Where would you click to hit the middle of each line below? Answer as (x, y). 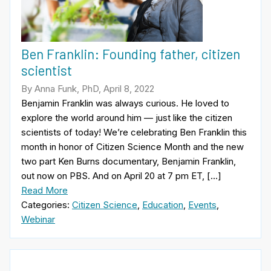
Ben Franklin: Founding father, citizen (131, 54)
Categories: (47, 204)
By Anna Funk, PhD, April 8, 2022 (88, 88)
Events (202, 204)
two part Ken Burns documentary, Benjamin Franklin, (129, 161)
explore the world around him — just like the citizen (127, 117)
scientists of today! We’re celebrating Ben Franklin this (134, 132)
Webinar (38, 219)
